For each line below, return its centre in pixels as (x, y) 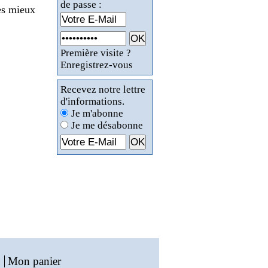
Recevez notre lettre (103, 89)
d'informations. (92, 101)
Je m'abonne (97, 113)
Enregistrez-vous (97, 65)
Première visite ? (96, 53)
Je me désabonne (107, 125)
